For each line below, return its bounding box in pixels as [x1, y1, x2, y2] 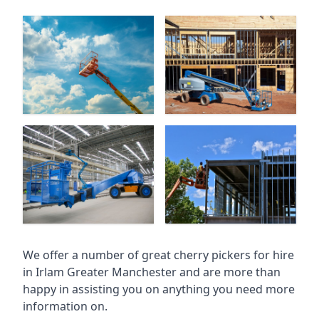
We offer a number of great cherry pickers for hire [23, 247, 294, 263]
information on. [23, 298, 108, 314]
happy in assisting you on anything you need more [23, 281, 295, 297]
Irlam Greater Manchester [36, 264, 179, 280]
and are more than [179, 264, 281, 280]
